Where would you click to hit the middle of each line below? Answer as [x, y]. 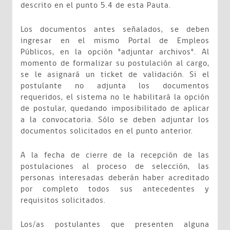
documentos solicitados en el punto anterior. [107, 131]
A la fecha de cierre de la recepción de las [115, 155]
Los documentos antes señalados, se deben [115, 30]
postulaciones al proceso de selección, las [115, 167]
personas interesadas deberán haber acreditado [115, 178]
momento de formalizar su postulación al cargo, [115, 63]
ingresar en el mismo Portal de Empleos [115, 41]
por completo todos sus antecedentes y [115, 189]
